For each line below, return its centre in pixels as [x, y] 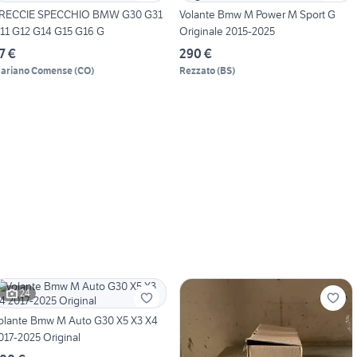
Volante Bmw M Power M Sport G [257, 14]
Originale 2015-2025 [227, 31]
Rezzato [197, 70]
